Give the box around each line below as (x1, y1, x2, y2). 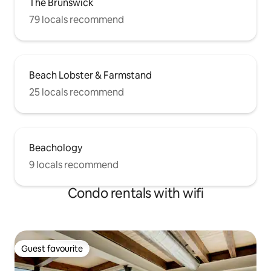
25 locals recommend (29, 86, 124, 99)
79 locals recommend (29, 13, 124, 27)
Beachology (29, 142, 82, 155)
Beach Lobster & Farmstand (29, 69, 152, 82)
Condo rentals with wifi (67, 184, 204, 203)
